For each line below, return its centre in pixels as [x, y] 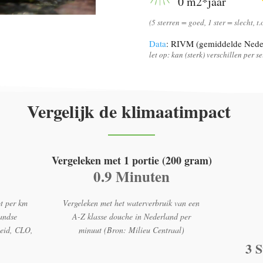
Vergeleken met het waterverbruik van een [131, 203]
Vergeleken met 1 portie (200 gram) [131, 160]
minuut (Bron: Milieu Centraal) [131, 230]
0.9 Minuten [131, 176]
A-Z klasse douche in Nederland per [131, 217]
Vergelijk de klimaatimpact [131, 111]
